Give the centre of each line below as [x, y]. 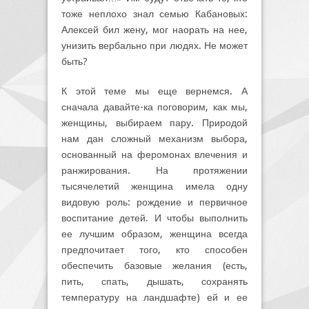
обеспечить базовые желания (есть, [154, 266]
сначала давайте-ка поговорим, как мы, [154, 107]
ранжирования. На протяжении [154, 171]
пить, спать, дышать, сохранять [154, 282]
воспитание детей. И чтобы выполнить [154, 218]
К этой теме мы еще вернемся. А [154, 91]
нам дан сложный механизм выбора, [154, 139]
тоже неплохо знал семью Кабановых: [154, 14]
